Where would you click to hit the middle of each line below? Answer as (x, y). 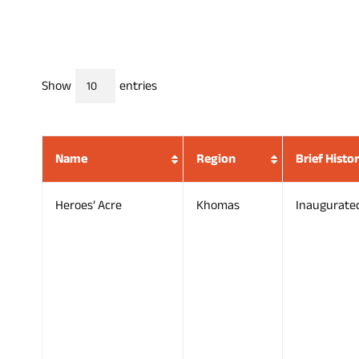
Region (216, 159)
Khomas (218, 206)
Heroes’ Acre (89, 206)
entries (137, 85)
